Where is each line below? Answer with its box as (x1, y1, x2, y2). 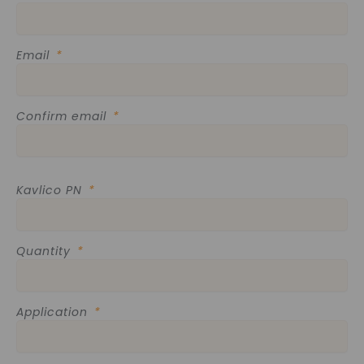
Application (16, 304, 92, 321)
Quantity (16, 243, 75, 260)
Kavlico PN (16, 182, 86, 199)
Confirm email (16, 108, 110, 125)
